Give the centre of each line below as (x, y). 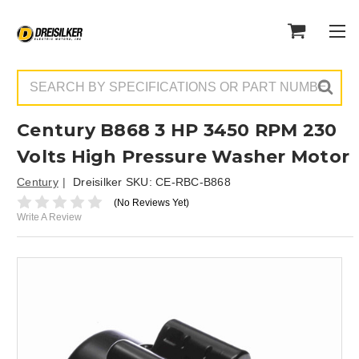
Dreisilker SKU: (114, 182)
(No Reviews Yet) (151, 202)
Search (35, 77)
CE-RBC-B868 (193, 182)
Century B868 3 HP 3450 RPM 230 (177, 130)
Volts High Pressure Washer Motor (183, 157)
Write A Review (49, 218)
